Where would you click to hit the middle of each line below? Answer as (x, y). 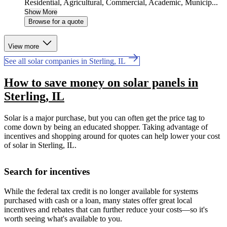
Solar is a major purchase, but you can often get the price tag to (104, 118)
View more (25, 47)
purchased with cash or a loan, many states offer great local (98, 200)
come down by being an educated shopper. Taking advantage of (106, 127)
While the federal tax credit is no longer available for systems (101, 191)
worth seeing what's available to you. (63, 218)
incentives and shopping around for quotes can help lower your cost (112, 136)
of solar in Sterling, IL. (40, 145)
